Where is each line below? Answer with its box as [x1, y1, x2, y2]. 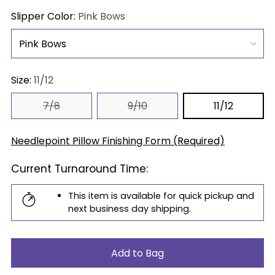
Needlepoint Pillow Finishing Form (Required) [11, 134, 225, 149]
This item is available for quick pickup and [68, 190, 254, 203]
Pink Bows [78, 9, 125, 24]
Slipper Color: [11, 9, 78, 24]
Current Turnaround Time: [11, 161, 148, 177]
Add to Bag [110, 246, 165, 260]
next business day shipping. [68, 203, 191, 215]
